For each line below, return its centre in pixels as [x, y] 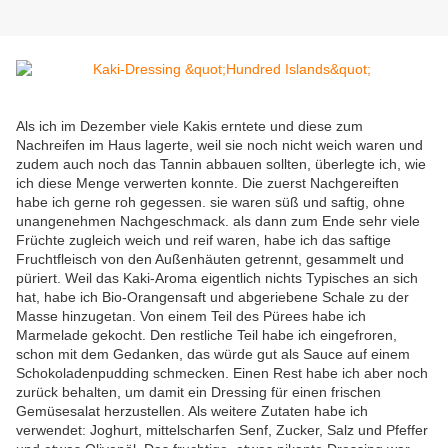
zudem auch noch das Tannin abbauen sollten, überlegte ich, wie [221, 164]
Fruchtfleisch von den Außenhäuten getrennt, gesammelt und [210, 259]
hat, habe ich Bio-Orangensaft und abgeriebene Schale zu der [212, 297]
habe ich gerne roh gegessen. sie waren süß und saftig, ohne [210, 202]
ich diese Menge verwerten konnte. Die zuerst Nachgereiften [207, 183]
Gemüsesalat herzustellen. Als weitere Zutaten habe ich [192, 411]
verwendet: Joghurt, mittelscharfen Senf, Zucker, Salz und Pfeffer [222, 430]
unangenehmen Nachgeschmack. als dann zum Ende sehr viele [218, 221]
